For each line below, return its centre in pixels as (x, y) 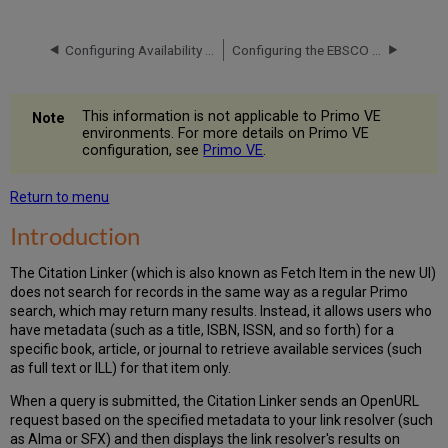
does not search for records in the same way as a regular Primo (209, 292)
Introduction (75, 236)
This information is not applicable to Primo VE (232, 117)
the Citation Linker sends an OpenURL (301, 401)
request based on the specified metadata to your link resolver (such (222, 420)
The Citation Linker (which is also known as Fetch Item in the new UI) (223, 273)
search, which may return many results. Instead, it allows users (208, 311)
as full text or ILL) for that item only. (121, 368)
